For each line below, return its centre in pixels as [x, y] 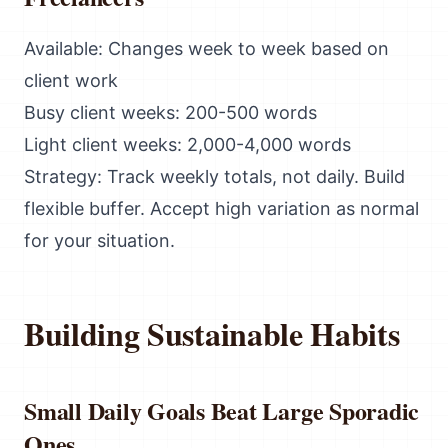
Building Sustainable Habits [212, 333]
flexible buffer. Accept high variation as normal [221, 208]
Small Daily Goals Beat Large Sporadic [222, 410]
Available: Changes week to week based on [206, 48]
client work [71, 80]
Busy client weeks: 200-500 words [170, 112]
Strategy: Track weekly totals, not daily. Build [214, 176]
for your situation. [99, 240]
